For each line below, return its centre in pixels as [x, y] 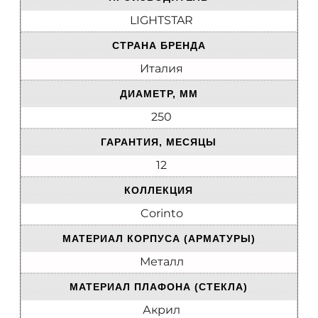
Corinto [161, 214]
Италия [161, 69]
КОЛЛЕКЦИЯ [159, 191]
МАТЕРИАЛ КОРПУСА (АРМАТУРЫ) [159, 239]
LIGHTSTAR [161, 21]
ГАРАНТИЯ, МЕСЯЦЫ [159, 142]
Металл [161, 262]
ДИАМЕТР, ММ [159, 94]
